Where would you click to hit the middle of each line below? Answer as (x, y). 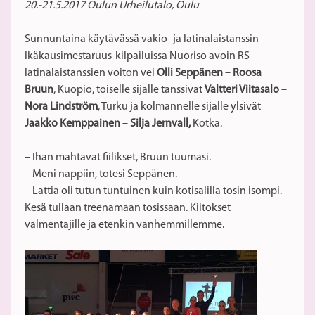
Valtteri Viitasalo (242, 90)
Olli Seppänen (190, 73)
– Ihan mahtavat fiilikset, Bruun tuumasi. (118, 158)
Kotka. (206, 124)
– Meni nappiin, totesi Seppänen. (101, 175)
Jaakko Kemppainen (72, 124)
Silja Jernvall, (160, 124)
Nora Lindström (61, 107)
